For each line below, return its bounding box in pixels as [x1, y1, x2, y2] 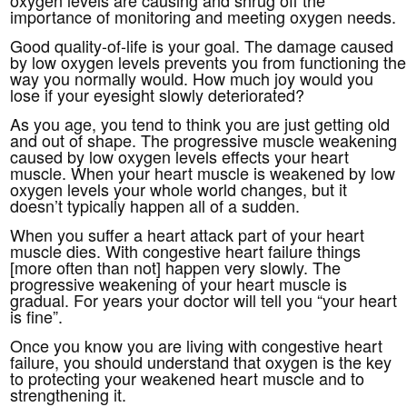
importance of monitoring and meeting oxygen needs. [10, 4, 397, 28]
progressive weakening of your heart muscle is [10, 271, 348, 295]
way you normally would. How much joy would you [10, 65, 374, 90]
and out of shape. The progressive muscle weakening [10, 127, 398, 152]
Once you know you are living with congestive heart [10, 333, 383, 357]
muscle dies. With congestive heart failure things [10, 238, 362, 263]
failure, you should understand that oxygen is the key [10, 349, 392, 373]
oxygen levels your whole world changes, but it [10, 176, 348, 201]
